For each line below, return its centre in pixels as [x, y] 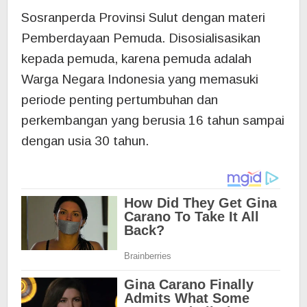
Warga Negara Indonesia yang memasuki [140, 79]
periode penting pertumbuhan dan [120, 99]
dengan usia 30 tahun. [85, 140]
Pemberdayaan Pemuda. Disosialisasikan [141, 38]
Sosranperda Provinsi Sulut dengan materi [143, 17]
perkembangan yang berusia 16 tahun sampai [153, 120]
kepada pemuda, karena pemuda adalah [136, 58]
